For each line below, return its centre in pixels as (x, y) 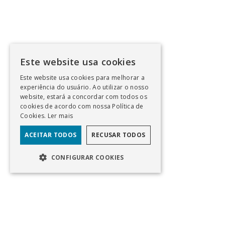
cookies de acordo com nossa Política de (82, 106)
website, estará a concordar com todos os (84, 97)
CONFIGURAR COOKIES (87, 157)
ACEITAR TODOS (51, 135)
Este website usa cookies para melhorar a (83, 78)
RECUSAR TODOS (119, 135)
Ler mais (60, 116)
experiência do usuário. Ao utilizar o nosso (84, 87)
